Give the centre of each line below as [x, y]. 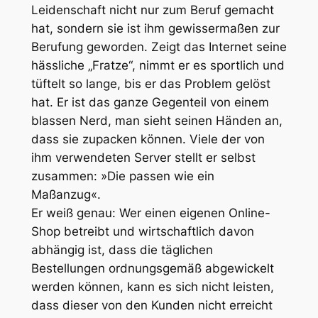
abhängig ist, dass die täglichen [122, 250]
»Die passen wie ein [157, 176]
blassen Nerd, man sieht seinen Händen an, [157, 121]
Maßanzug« [64, 195]
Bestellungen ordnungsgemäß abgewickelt [152, 269]
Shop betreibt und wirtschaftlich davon [142, 232]
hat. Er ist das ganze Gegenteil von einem [150, 103]
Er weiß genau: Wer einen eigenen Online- [150, 213]
